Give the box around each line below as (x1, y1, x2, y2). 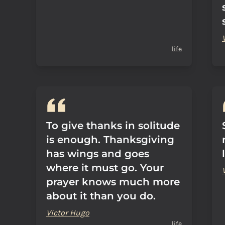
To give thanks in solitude (46, 120, 180, 132)
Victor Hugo (46, 208, 89, 217)
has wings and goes (46, 148, 149, 160)
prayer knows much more (46, 176, 180, 188)
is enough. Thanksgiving (46, 134, 174, 146)
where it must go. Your (46, 162, 164, 174)
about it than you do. (46, 190, 156, 202)
